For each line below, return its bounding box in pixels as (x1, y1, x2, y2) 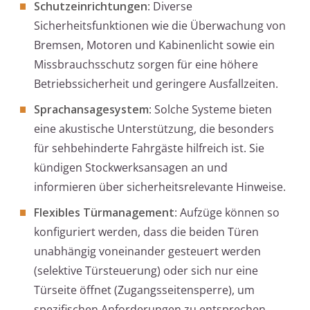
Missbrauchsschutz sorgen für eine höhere (34, 57, 258, 73)
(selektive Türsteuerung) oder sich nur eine (34, 263, 258, 279)
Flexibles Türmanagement (34, 205, 174, 221)
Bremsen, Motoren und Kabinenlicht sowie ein (34, 37, 275, 53)
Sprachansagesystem (34, 102, 149, 118)
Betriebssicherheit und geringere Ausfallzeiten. (34, 76, 278, 92)
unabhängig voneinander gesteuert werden (34, 244, 261, 259)
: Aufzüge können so (174, 205, 280, 221)
